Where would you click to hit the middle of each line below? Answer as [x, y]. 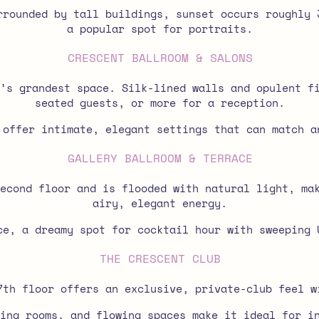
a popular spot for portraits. [160, 28]
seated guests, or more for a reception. [160, 103]
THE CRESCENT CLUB [160, 258]
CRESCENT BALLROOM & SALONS [160, 58]
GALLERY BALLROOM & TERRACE [160, 158]
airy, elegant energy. [160, 203]
